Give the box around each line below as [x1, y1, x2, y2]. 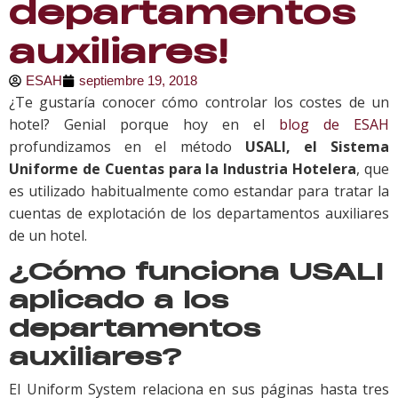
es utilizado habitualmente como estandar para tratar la [9, 181, 389, 202]
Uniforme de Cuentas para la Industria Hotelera [9, 159, 357, 179]
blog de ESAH [279, 115, 389, 135]
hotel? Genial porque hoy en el [9, 115, 279, 135]
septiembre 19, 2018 [79, 73, 197, 89]
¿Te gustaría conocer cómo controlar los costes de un [9, 92, 389, 113]
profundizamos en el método [9, 137, 245, 157]
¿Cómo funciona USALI [9, 254, 384, 287]
